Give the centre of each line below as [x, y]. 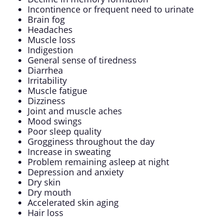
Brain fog [46, 20]
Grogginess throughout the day [91, 142]
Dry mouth [49, 193]
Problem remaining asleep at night [98, 162]
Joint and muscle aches [75, 111]
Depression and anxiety [75, 172]
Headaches [50, 30]
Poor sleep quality [64, 132]
